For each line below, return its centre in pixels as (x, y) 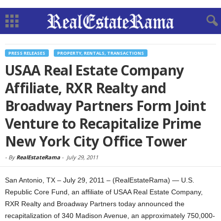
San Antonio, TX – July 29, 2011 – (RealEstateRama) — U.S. (100, 180)
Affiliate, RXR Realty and (86, 88)
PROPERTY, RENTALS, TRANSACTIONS (101, 53)
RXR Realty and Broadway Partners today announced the (95, 204)
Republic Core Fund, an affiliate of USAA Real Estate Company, (104, 192)
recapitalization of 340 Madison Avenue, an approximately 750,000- (110, 216)
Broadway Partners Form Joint (106, 106)
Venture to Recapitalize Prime (103, 123)
